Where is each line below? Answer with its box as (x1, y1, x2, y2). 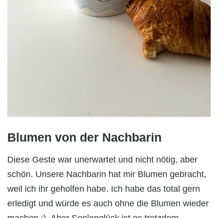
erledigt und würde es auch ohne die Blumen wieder (7, 198, 209, 208)
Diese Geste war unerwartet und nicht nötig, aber (7, 154, 198, 164)
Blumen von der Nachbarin (7, 130, 162, 145)
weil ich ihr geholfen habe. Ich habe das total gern (7, 183, 200, 194)
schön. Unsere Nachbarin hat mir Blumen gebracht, (7, 169, 206, 179)
